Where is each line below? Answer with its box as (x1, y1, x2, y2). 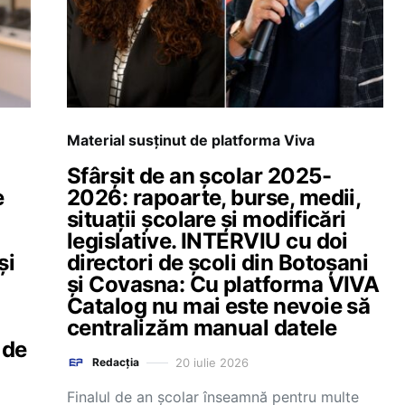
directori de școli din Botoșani (67, 250, 369, 276)
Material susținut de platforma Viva (67, 131, 315, 149)
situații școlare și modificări (67, 206, 346, 232)
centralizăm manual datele (67, 315, 337, 341)
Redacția (92, 355, 139, 369)
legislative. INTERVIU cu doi (67, 228, 348, 254)
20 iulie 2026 (175, 354, 249, 370)
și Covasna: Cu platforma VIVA (67, 271, 380, 297)
